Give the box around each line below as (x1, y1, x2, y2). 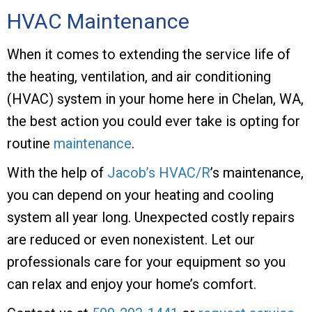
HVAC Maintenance (7, 8, 189, 33)
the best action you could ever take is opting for (7, 112, 300, 130)
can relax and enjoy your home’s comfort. (7, 275, 256, 292)
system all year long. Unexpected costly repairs (7, 208, 295, 226)
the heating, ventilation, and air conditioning (7, 68, 271, 85)
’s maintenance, (210, 164, 304, 181)
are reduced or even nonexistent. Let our (7, 231, 255, 248)
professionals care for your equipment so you (7, 253, 286, 270)
